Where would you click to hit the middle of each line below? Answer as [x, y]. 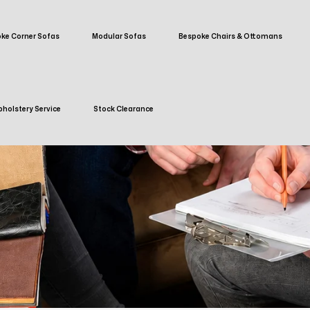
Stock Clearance [123, 109]
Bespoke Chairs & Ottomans [230, 36]
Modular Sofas [119, 36]
